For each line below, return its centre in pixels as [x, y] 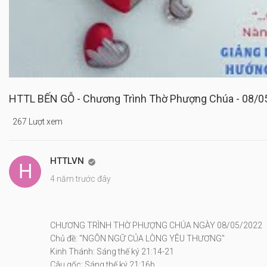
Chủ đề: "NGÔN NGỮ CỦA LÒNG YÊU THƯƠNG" [137, 238]
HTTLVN [67, 161]
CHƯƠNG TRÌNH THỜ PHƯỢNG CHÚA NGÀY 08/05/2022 [156, 225]
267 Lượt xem [38, 122]
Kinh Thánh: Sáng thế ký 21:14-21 [112, 252]
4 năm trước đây [80, 179]
